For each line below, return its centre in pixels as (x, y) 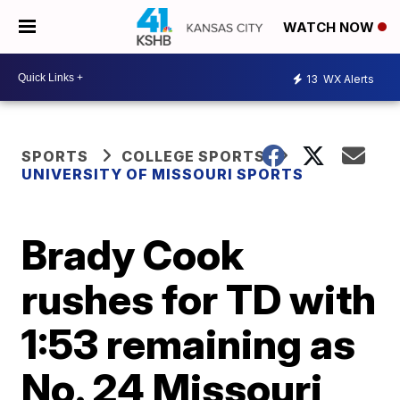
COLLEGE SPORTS (194, 156)
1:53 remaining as (189, 344)
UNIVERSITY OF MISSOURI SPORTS (163, 174)
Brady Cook (133, 254)
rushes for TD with (199, 299)
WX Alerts (347, 79)
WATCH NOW (330, 28)
